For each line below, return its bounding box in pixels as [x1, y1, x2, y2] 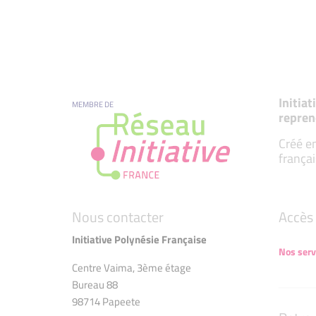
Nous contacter [72, 206, 164, 229]
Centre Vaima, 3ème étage [72, 260, 191, 276]
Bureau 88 [72, 276, 118, 293]
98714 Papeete [72, 293, 140, 310]
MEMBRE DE [72, 98, 114, 111]
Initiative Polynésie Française [72, 231, 207, 248]
